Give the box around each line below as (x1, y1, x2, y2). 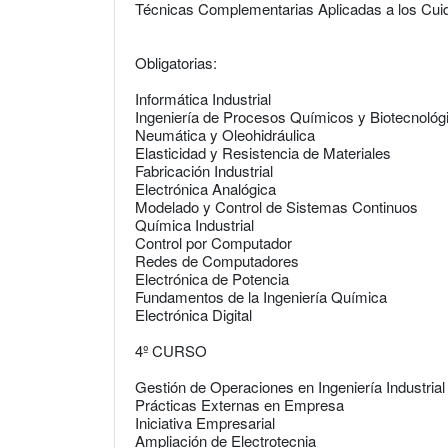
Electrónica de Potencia (135, 268, 289, 289)
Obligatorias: (135, 52, 217, 73)
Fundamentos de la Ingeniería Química (135, 286, 387, 307)
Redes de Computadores (135, 250, 299, 271)
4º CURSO (135, 340, 207, 361)
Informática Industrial (135, 88, 271, 109)
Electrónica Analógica (135, 178, 276, 199)
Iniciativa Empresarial (135, 412, 275, 433)
